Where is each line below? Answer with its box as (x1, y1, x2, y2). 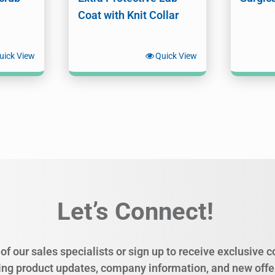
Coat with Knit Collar (77, 8, 179, 21)
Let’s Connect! (56, 196, 214, 226)
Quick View (155, 50, 198, 61)
